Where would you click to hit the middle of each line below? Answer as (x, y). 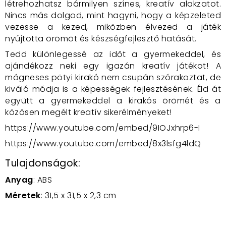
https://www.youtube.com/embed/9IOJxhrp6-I (103, 128)
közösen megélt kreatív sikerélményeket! (89, 112)
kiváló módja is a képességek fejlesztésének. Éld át (113, 89)
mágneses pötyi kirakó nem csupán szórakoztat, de (113, 77)
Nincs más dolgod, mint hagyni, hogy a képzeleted (113, 15)
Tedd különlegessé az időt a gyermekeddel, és (113, 54)
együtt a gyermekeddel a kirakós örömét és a (113, 101)
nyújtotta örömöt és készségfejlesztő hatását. (101, 39)
